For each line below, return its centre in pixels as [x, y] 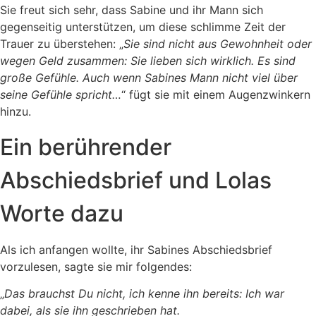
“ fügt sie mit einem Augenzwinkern [216, 95]
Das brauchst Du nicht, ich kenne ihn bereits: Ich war [144, 294]
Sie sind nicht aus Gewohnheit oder [218, 44]
